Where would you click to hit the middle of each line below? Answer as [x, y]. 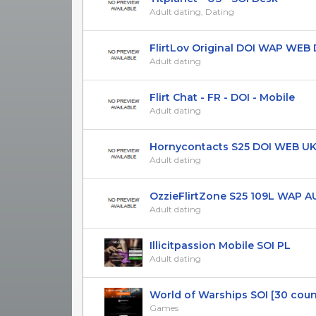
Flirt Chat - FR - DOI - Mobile [222, 97]
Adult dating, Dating [192, 11]
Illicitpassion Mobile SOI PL [220, 245]
